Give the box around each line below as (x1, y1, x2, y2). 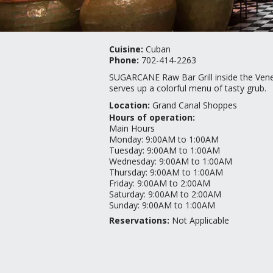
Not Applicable (171, 214, 229, 226)
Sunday (108, 199, 138, 211)
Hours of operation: (108, 112, 195, 123)
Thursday (108, 166, 146, 178)
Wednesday (108, 155, 155, 167)
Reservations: (108, 214, 172, 226)
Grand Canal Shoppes (152, 99, 237, 111)
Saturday (108, 188, 144, 200)
